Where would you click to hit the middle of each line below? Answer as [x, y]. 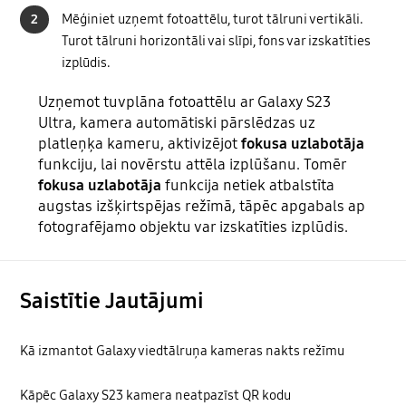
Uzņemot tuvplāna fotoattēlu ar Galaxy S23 [185, 102]
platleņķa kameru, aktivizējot [140, 144]
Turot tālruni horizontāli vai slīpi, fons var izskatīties [217, 41]
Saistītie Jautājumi [112, 301]
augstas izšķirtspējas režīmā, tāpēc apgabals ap [202, 207]
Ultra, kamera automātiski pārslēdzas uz [177, 123]
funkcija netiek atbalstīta [248, 186]
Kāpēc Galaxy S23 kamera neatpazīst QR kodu [156, 395]
